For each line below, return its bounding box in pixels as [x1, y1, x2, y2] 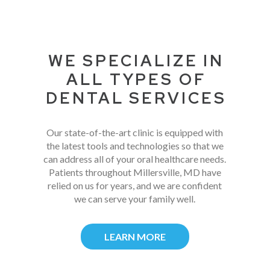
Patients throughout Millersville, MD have [48, 166, 221, 178]
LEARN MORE [104, 231, 166, 243]
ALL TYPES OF [66, 69, 206, 90]
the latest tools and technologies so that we [46, 140, 224, 152]
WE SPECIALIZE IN [48, 51, 225, 72]
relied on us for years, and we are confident [48, 180, 222, 192]
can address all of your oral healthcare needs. [43, 153, 227, 165]
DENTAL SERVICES [46, 88, 227, 109]
